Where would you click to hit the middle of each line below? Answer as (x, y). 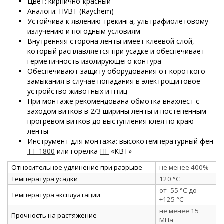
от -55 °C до (178, 190)
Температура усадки (45, 179)
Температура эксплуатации (56, 195)
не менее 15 (179, 211)
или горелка (77, 151)
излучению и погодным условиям (84, 31)
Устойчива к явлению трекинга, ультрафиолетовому (118, 21)
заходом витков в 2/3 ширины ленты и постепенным (117, 111)
